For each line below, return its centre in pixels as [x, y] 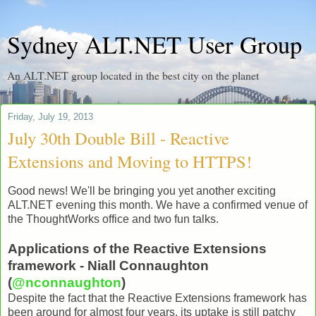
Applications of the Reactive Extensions [137, 248]
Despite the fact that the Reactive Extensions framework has [157, 298]
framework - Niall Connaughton [108, 265]
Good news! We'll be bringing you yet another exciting [142, 190]
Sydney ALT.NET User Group [154, 44]
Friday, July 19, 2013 [50, 117]
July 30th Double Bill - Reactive [119, 138]
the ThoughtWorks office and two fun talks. [113, 219]
